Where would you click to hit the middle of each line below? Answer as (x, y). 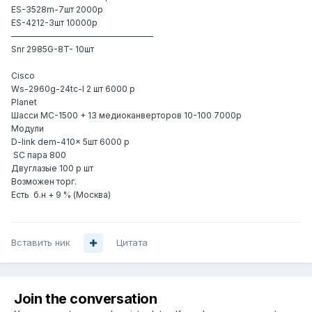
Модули (28, 129)
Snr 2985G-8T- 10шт (53, 49)
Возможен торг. (45, 182)
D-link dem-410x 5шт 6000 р (71, 142)
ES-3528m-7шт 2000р (57, 10)
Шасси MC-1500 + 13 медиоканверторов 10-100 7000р (127, 116)
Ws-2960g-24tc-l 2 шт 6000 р (73, 89)
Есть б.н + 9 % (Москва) (61, 195)
